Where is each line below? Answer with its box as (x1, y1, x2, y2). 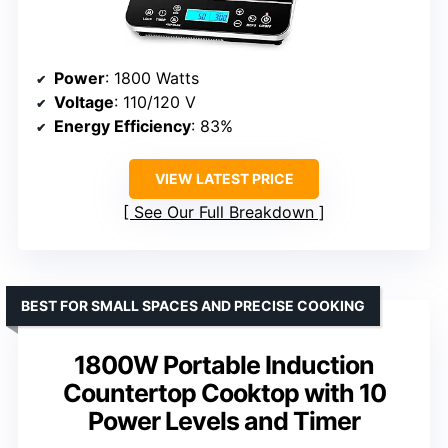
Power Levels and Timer (88, 406, 360, 437)
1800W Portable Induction (74, 350, 374, 381)
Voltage (54, 92, 114, 113)
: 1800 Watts (105, 68, 199, 89)
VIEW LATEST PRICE (154, 170, 294, 188)
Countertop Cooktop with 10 (62, 378, 386, 409)
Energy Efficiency (54, 116, 191, 137)
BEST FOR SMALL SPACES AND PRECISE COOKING (21, 297, 365, 315)
